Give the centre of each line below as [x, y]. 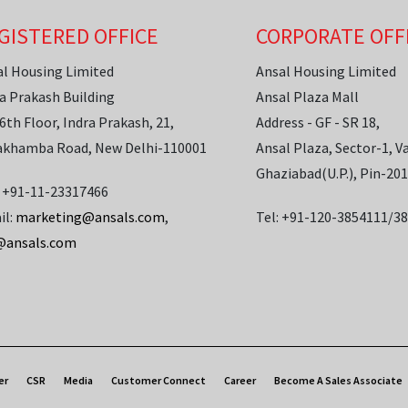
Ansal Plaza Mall [308, 96]
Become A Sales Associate [338, 380]
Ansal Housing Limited [326, 71]
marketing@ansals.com [90, 216]
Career [240, 380]
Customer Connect [158, 380]
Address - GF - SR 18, [318, 122]
